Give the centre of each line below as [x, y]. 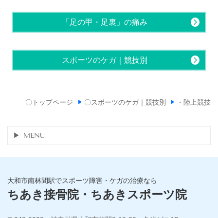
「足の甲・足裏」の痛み [104, 22]
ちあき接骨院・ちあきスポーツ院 [97, 194]
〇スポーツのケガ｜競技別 [125, 102]
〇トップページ [49, 102]
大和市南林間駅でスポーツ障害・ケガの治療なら [82, 181]
